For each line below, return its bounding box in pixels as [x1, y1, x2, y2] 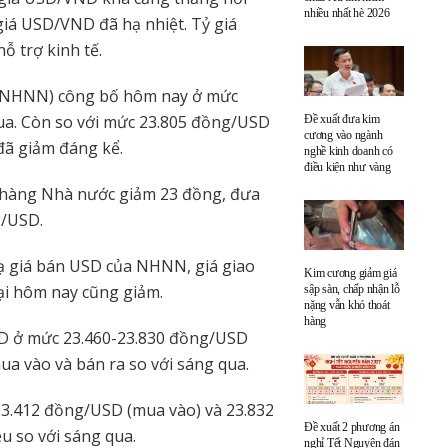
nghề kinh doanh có [304, 143, 393, 158]
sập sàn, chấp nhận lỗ [304, 281, 400, 296]
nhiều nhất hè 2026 [304, 5, 390, 20]
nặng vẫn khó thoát [304, 297, 390, 312]
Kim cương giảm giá [304, 265, 397, 280]
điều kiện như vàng [304, 159, 391, 174]
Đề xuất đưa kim [304, 111, 380, 126]
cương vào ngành [304, 127, 383, 142]
